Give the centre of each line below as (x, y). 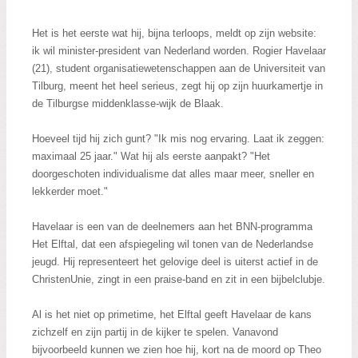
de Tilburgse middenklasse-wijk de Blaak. (128, 104)
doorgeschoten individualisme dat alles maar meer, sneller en (173, 174)
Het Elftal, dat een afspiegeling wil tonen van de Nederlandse (173, 245)
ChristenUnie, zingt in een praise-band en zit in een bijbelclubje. (179, 280)
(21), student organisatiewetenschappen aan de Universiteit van (179, 69)
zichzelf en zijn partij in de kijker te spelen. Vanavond (155, 332)
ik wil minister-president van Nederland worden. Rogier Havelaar (179, 51)
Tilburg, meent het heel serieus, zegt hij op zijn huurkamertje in (177, 86)
